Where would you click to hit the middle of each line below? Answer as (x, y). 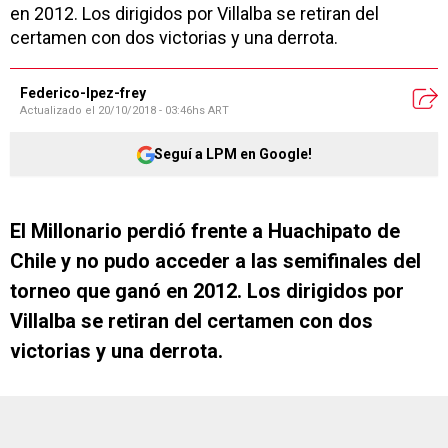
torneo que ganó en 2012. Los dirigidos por (207, 291)
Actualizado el (59, 110)
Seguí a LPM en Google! (233, 153)
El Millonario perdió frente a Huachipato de (205, 231)
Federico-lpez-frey (83, 93)
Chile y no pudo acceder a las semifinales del (215, 261)
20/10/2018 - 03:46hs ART (163, 110)
